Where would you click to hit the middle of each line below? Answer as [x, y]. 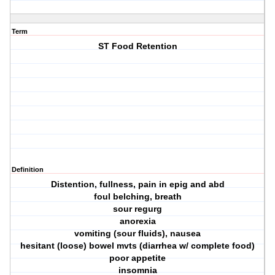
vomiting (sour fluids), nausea [138, 234]
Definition [28, 170]
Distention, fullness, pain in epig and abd [137, 184]
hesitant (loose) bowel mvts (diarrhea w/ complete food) [138, 246]
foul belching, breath [137, 197]
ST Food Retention [137, 46]
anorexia [137, 221]
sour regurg [138, 209]
